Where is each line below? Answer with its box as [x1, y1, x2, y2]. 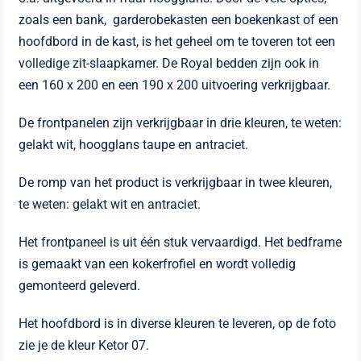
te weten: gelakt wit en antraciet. [19, 196, 201, 212]
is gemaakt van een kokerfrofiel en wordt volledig [19, 255, 297, 272]
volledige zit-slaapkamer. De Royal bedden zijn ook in [19, 55, 320, 71]
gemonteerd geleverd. [19, 277, 141, 293]
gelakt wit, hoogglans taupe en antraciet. [19, 136, 249, 152]
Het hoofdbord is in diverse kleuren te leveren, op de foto [19, 315, 337, 331]
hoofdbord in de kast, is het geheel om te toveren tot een [19, 33, 336, 49]
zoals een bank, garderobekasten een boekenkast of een [19, 11, 339, 27]
